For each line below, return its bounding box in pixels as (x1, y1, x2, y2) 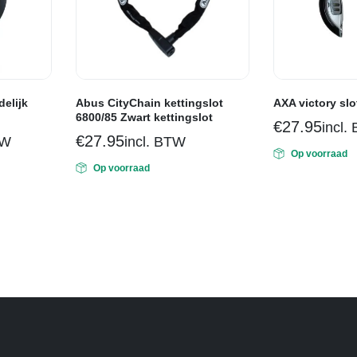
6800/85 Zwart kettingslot (76, 110, 213, 124)
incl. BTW (124, 133, 186, 150)
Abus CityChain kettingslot (76, 96, 223, 109)
